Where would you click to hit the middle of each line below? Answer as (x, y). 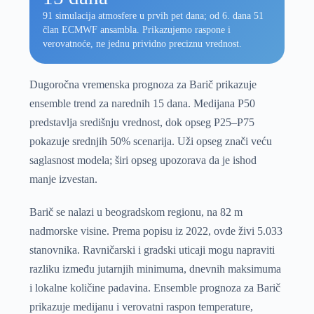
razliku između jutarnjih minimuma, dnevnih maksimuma (155, 268)
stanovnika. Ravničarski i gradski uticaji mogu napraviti (152, 250)
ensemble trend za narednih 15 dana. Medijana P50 (142, 103)
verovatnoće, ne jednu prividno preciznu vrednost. (143, 44)
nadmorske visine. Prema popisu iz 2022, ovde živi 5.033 (156, 231)
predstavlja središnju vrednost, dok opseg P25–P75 (142, 122)
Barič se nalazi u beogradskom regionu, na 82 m (136, 212)
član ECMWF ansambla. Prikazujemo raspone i (137, 30)
